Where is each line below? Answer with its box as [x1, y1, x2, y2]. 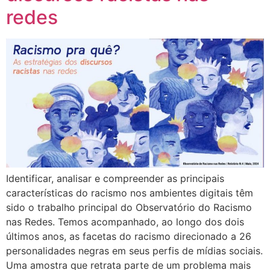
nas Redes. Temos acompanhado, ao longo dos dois [6, 216, 244, 228]
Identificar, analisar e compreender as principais [6, 172, 224, 185]
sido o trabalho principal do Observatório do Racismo [6, 201, 252, 214]
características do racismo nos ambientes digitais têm [6, 187, 253, 199]
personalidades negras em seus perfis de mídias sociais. [6, 245, 263, 257]
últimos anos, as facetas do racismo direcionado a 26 [6, 230, 251, 243]
